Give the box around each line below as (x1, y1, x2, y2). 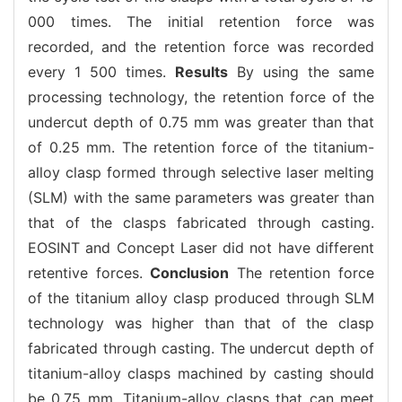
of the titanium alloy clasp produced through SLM (28, 288, 374, 307)
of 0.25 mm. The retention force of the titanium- (28, 137, 374, 156)
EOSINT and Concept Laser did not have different (28, 238, 374, 257)
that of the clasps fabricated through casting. (28, 213, 374, 232)
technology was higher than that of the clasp (28, 313, 374, 332)
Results (175, 62, 228, 81)
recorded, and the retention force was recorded (28, 37, 374, 56)
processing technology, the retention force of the (28, 87, 374, 106)
